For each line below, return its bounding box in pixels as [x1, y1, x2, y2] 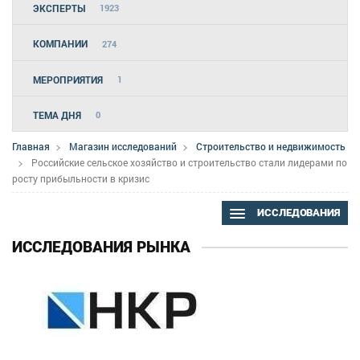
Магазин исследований [69, 139, 177, 153]
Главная [12, 139, 50, 153]
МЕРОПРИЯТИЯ [33, 72, 103, 86]
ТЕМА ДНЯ [33, 108, 81, 121]
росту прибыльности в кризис [12, 172, 149, 186]
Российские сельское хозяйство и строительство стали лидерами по [31, 156, 347, 170]
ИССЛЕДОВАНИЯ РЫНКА [12, 238, 190, 257]
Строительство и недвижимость [196, 139, 346, 153]
